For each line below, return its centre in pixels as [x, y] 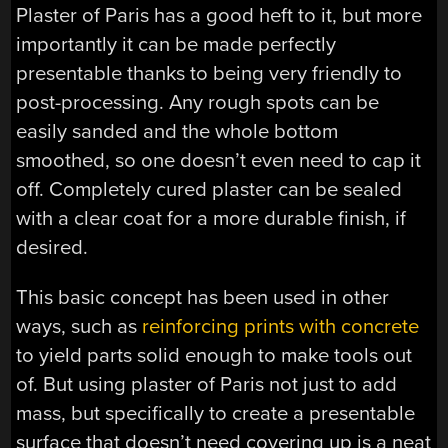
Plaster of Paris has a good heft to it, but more [219, 16]
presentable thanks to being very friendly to [209, 74]
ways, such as [79, 326]
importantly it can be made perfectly [176, 45]
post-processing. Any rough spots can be [198, 103]
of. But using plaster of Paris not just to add [207, 384]
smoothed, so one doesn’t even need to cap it [219, 161]
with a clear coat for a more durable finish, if [211, 219]
